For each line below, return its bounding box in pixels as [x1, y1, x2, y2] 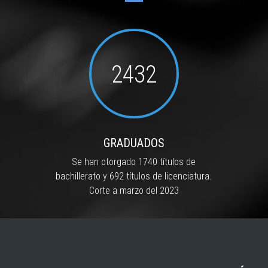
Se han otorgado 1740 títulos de [72, 156, 196, 167]
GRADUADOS [103, 135, 165, 150]
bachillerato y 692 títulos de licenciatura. [56, 170, 212, 182]
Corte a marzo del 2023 [89, 184, 179, 196]
